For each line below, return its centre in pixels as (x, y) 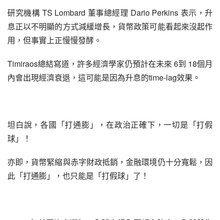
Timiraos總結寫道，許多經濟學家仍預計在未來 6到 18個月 (110, 64)
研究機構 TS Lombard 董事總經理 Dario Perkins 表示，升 (110, 13)
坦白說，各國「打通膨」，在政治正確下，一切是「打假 (110, 124)
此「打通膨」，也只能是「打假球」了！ (78, 176)
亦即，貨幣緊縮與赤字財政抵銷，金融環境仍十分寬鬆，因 (110, 162)
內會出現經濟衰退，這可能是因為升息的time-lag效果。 (104, 77)
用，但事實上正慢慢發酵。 (55, 40)
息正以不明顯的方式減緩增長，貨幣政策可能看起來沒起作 (110, 26)
